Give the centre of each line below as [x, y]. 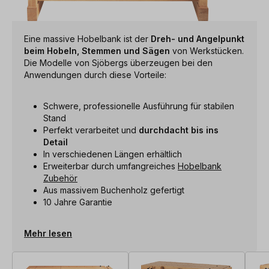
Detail [56, 142]
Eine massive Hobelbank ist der [87, 38]
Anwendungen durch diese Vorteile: [95, 74]
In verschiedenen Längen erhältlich [113, 154]
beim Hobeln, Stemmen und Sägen [97, 50]
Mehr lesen [48, 233]
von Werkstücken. [207, 50]
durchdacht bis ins [179, 130]
